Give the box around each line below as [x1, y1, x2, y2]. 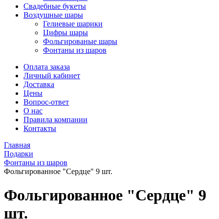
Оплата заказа [23, 63, 70, 71]
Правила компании [23, 115, 88, 124]
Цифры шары [43, 28, 88, 37]
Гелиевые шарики [43, 20, 103, 28]
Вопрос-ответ [23, 98, 69, 106]
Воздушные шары [23, 11, 83, 19]
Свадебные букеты [23, 2, 86, 10]
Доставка [23, 80, 54, 88]
